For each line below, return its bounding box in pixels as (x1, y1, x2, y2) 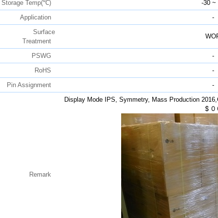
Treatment (22, 37, 55, 45)
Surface (33, 28, 55, 36)
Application (19, 14, 55, 21)
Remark (29, 171, 55, 179)
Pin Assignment (6, 81, 55, 89)
